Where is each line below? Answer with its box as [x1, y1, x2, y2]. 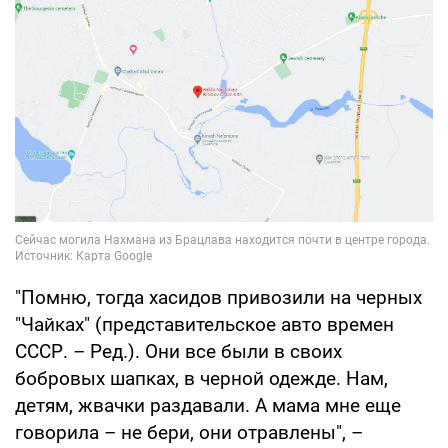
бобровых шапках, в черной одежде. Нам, [15, 366, 388, 390]
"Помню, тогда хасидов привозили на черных [15, 285, 422, 309]
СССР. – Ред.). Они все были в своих [15, 339, 342, 363]
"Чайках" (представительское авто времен [15, 312, 394, 336]
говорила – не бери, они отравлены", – [15, 420, 363, 444]
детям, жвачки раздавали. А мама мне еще [15, 393, 401, 417]
